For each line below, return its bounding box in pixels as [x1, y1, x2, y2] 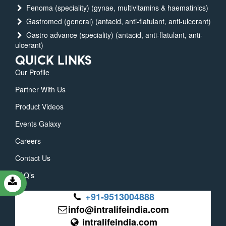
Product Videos [15, 101, 64, 112]
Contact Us [15, 153, 50, 163]
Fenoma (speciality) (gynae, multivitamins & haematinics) [24, 3, 208, 13]
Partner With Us [15, 84, 66, 95]
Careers [15, 136, 41, 146]
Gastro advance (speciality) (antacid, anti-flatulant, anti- [24, 30, 203, 40]
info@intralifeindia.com [68, 203, 169, 216]
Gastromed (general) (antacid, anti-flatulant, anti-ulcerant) [24, 16, 211, 27]
